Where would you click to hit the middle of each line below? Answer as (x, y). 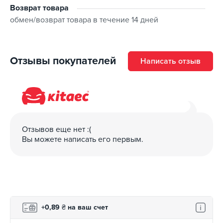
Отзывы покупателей (63, 61)
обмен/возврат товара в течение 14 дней (84, 20)
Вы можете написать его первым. (83, 139)
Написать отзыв (170, 61)
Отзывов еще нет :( (56, 129)
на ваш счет (87, 208)
